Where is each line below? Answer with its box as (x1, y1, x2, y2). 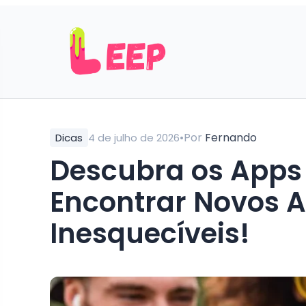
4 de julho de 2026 (88, 130, 180, 145)
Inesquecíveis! (50, 214, 250, 253)
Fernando (205, 129, 257, 145)
